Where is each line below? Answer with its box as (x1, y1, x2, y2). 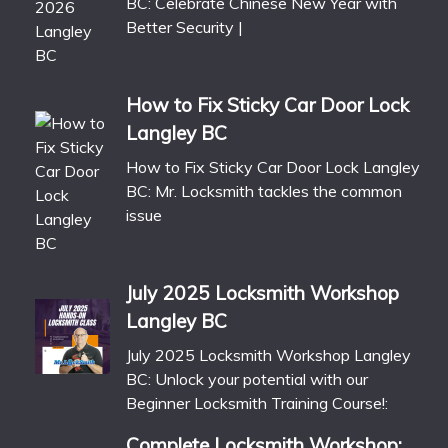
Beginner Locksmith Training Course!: (126, 393, 388, 414)
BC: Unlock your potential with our (126, 369, 368, 390)
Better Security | (126, 17, 243, 38)
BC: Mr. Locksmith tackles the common (126, 181, 402, 202)
